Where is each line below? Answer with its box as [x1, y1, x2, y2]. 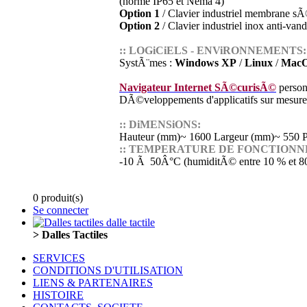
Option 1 [119, 8, 160, 19]
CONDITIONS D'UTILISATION [33, 265, 183, 276]
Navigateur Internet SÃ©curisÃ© [119, 82, 276, 93]
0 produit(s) [33, 192, 83, 204]
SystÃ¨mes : [119, 57, 175, 69]
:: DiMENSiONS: [119, 119, 201, 130]
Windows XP [175, 57, 236, 69]
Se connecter [33, 204, 88, 216]
